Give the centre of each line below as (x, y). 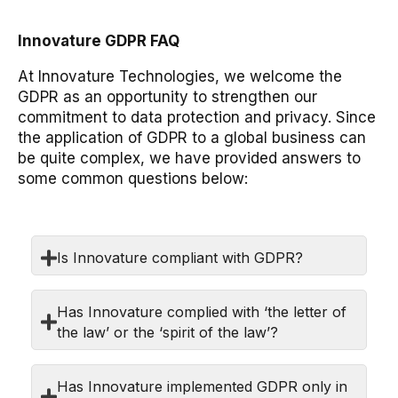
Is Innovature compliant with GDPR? (180, 257)
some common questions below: (133, 178)
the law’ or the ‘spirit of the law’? (168, 332)
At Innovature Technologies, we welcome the (180, 76)
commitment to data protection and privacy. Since (197, 117)
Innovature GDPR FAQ (99, 40)
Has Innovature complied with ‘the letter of (202, 311)
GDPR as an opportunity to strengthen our (167, 96)
